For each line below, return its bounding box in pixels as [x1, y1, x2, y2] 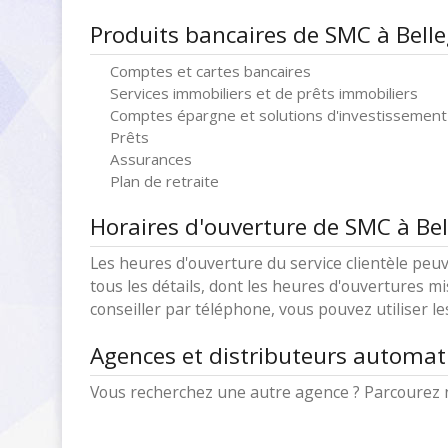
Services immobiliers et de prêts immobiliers [110, 83, 418, 103]
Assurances [110, 149, 192, 169]
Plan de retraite [110, 171, 219, 191]
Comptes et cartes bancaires [110, 61, 311, 81]
